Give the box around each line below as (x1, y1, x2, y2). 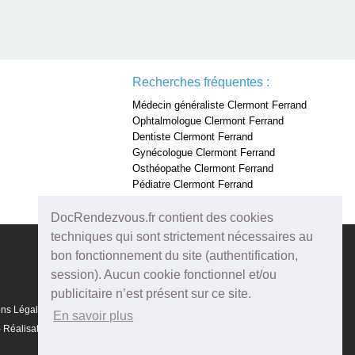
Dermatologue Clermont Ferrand (132, 194, 279, 206)
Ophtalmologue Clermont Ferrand (132, 115, 284, 127)
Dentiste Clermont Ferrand (132, 131, 254, 143)
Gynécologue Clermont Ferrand (132, 147, 276, 158)
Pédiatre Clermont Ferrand (132, 178, 254, 190)
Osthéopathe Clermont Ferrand (132, 162, 274, 174)
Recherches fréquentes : (132, 75, 270, 89)
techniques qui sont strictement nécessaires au (51, 230, 313, 244)
